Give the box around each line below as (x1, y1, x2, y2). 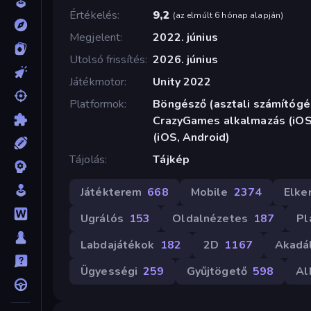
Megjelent (69, 29, 121, 45)
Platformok (69, 96, 125, 112)
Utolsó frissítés (69, 51, 146, 67)
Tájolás (69, 151, 105, 167)
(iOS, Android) (153, 129, 230, 145)
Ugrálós (81, 210, 124, 226)
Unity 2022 (153, 74, 212, 90)
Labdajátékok (81, 237, 155, 253)
